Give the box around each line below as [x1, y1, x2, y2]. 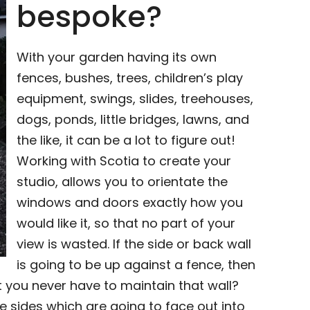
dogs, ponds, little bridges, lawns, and [17, 111, 250, 128]
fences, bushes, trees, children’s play [17, 69, 244, 86]
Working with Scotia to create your [17, 152, 232, 170]
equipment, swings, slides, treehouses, [17, 90, 254, 107]
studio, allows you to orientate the [17, 173, 228, 190]
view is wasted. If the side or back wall [17, 235, 252, 253]
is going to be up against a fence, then [17, 256, 256, 273]
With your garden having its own [17, 48, 217, 66]
